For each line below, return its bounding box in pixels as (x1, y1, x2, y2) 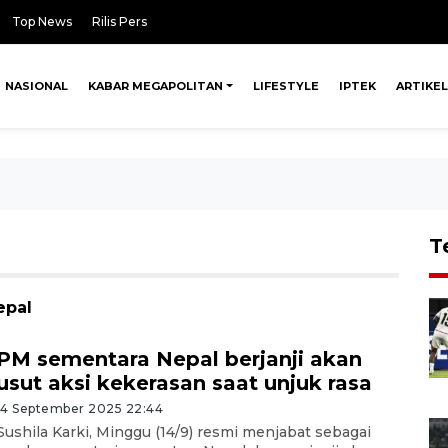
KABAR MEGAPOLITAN (88, 79, 224, 93)
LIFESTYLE (252, 79, 319, 93)
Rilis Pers (92, 14, 147, 29)
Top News (12, 14, 72, 29)
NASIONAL (5, 79, 69, 93)
